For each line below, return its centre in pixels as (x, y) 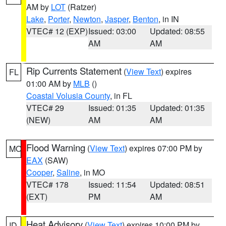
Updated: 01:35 (178, 108)
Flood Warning (56, 147)
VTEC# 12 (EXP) (57, 31)
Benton (146, 19)
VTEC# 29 (45, 108)
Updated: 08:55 (178, 31)
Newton (87, 19)
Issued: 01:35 (112, 108)
